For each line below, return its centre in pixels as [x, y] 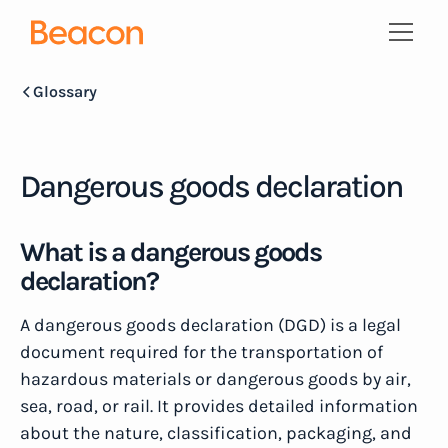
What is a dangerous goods [170, 252]
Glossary [64, 91]
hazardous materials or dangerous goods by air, [215, 379]
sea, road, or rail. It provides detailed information [219, 406]
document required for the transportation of [201, 352]
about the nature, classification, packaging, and [216, 433]
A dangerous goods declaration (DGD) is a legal [210, 325]
